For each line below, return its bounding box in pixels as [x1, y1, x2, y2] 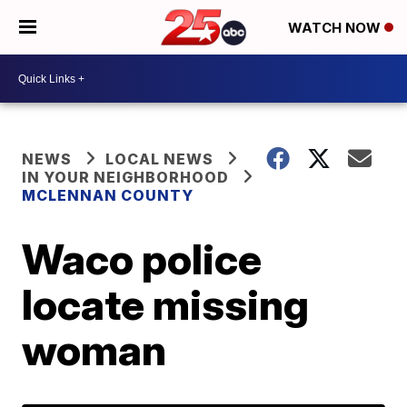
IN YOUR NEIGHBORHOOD [22, 168, 230, 186]
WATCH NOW [288, 19, 384, 37]
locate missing [22, 279, 310, 330]
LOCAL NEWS [105, 150, 214, 168]
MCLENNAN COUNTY [22, 186, 194, 204]
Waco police [22, 233, 263, 284]
